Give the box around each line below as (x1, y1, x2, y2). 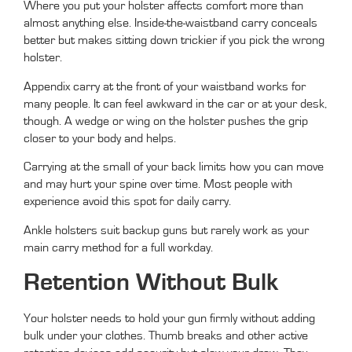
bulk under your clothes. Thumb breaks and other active (24, 328, 308, 342)
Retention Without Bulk (24, 269, 278, 295)
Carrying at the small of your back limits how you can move (24, 160, 324, 174)
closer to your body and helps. (24, 131, 176, 145)
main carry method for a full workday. (24, 240, 213, 254)
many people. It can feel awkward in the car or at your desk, (24, 97, 327, 110)
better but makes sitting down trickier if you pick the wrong (24, 34, 324, 47)
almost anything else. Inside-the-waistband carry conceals (24, 16, 317, 30)
